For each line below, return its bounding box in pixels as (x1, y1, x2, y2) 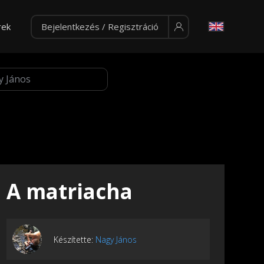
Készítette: (54, 233, 95, 245)
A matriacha (6, 177, 133, 206)
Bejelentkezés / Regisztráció (41, 21, 159, 32)
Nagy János (95, 233, 137, 245)
